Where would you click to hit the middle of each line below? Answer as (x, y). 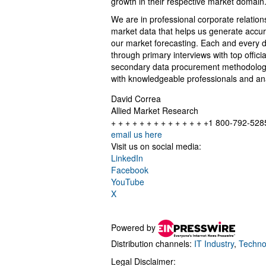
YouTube (128, 182)
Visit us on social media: (156, 146)
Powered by (134, 227)
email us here (137, 134)
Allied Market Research (155, 111)
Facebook (130, 170)
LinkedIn (127, 158)
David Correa (136, 99)
